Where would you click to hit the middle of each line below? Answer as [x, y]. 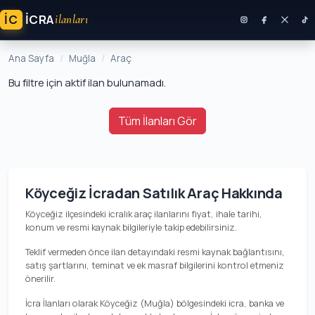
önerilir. [40, 278]
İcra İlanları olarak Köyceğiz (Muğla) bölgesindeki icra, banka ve [155, 303]
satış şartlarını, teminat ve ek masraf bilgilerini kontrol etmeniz [155, 265]
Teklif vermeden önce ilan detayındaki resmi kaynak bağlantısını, [155, 252]
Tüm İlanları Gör [157, 121]
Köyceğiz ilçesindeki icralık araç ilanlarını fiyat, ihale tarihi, [144, 214]
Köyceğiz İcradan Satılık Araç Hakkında [154, 193]
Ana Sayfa [31, 58]
